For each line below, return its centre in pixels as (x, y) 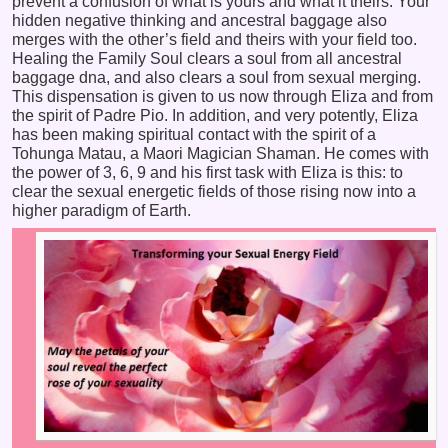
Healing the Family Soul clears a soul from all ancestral (207, 59)
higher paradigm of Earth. (101, 211)
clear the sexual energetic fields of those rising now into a (214, 192)
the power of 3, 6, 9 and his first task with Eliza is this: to (207, 173)
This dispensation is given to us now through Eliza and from (222, 97)
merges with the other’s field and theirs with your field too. (214, 40)
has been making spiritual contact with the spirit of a (194, 135)
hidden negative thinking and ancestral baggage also (199, 21)
